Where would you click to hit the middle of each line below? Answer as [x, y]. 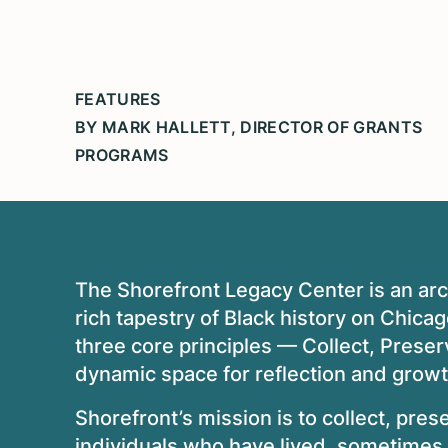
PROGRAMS [122, 154]
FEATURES [118, 98]
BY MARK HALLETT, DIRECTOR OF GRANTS [249, 126]
